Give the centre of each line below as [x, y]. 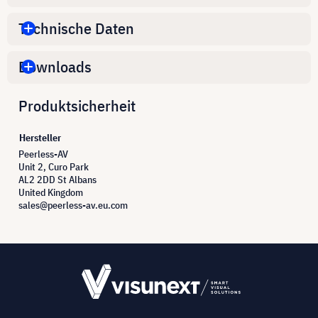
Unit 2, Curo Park [54, 166]
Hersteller [40, 137]
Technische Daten [76, 28]
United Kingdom [51, 192]
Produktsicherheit [77, 105]
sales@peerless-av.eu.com [73, 205]
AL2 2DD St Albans [57, 179]
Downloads [55, 67]
